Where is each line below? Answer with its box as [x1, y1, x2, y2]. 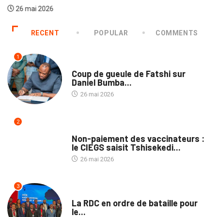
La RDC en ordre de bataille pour [71, 198, 198, 209]
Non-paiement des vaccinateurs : [71, 133, 204, 144]
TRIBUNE [71, 125, 95, 132]
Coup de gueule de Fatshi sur [71, 68, 186, 79]
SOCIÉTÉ [71, 61, 95, 67]
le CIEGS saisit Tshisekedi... [71, 141, 181, 153]
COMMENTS [155, 29, 199, 37]
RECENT [31, 29, 60, 37]
